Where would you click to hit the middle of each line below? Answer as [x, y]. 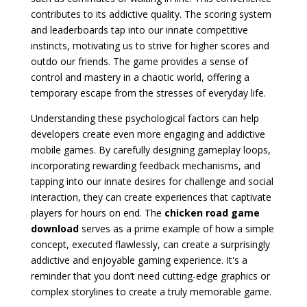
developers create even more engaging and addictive [148, 134]
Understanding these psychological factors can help [145, 118]
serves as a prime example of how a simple [176, 229]
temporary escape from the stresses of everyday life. [148, 93]
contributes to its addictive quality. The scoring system [151, 14]
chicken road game [212, 213]
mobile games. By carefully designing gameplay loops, [150, 150]
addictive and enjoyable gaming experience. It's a [139, 260]
